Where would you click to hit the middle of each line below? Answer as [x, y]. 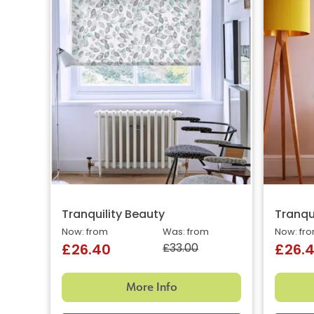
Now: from [85, 233]
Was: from [186, 233]
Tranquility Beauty [113, 216]
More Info [151, 287]
